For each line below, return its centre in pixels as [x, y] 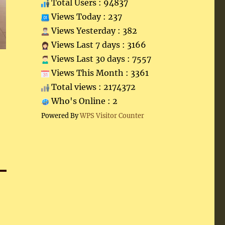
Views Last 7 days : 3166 [97, 45]
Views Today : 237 [85, 17]
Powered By [60, 116]
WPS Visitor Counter [112, 116]
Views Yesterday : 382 [93, 31]
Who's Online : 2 [83, 101]
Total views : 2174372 [92, 87]
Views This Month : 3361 [99, 73]
